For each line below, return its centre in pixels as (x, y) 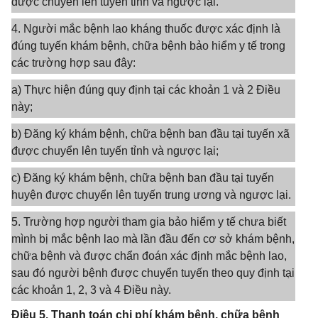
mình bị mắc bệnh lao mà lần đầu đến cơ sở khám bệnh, (153, 239)
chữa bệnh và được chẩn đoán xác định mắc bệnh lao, (149, 256)
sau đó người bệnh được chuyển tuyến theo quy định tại (153, 273)
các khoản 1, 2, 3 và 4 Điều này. (91, 290)
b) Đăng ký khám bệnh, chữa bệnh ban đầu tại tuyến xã (150, 134)
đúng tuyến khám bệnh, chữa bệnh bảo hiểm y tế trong (148, 46)
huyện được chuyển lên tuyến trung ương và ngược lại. (151, 195)
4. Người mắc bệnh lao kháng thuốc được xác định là (146, 29)
